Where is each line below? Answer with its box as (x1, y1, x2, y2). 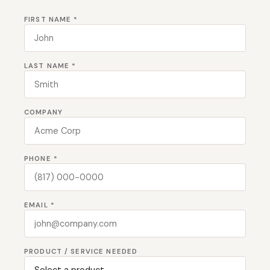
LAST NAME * (24, 61, 77, 71)
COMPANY (24, 107, 63, 117)
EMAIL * (24, 200, 55, 210)
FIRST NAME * (24, 14, 78, 24)
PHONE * (24, 154, 58, 163)
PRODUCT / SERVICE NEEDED (24, 246, 138, 256)
